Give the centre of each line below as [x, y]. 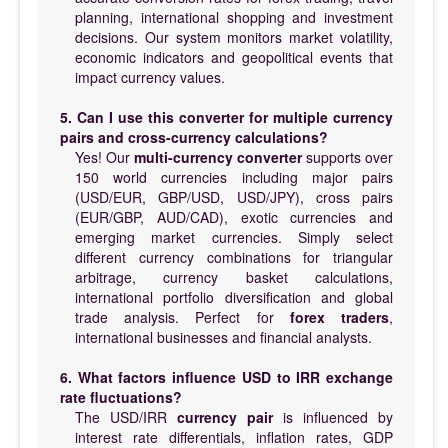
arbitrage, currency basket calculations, [234, 276]
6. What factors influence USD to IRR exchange [226, 376]
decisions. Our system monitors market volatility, [234, 36]
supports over [347, 156]
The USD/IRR [126, 416]
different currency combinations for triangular [234, 256]
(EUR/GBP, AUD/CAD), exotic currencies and [234, 216]
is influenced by [333, 416]
